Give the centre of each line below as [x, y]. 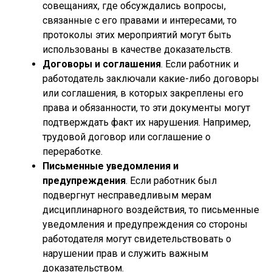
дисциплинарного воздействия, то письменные [151, 210]
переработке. [73, 151]
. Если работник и [200, 64]
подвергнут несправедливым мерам [127, 195]
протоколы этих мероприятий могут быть [137, 35]
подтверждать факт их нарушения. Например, [147, 122]
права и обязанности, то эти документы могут [146, 108]
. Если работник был [171, 181]
